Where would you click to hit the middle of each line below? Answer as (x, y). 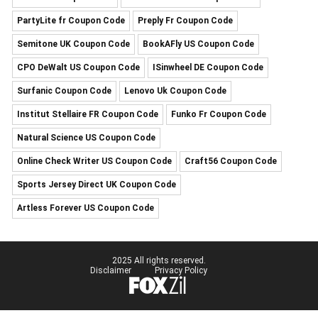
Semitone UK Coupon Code (73, 44)
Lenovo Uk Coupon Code (175, 91)
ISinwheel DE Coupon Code (208, 67)
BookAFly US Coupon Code (198, 44)
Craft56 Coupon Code (231, 161)
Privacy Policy (181, 270)
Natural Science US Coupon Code (86, 138)
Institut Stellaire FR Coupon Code (88, 114)
